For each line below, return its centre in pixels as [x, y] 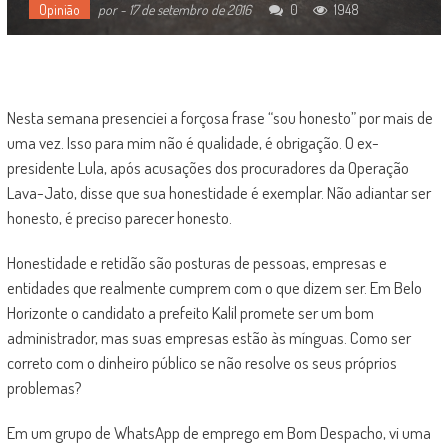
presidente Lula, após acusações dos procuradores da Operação [207, 167]
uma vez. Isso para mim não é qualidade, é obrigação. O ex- [192, 142]
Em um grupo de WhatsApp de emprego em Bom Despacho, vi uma [218, 432]
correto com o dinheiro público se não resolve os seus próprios [201, 362]
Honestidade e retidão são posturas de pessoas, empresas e [196, 262]
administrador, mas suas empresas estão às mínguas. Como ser [208, 337]
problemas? [44, 387]
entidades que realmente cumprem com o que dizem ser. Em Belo [214, 287]
